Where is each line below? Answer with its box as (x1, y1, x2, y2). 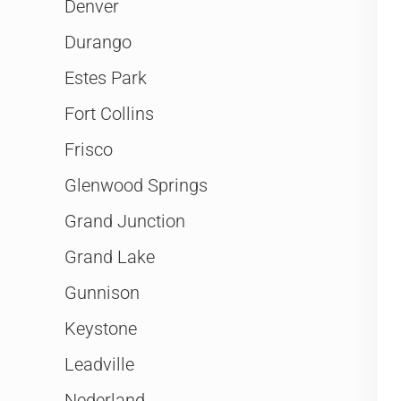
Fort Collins (64, 103, 154, 125)
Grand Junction (64, 210, 185, 233)
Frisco (64, 139, 113, 161)
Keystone (64, 318, 137, 340)
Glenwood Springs (64, 175, 208, 197)
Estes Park (64, 67, 147, 90)
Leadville (64, 354, 134, 376)
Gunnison (64, 282, 140, 304)
